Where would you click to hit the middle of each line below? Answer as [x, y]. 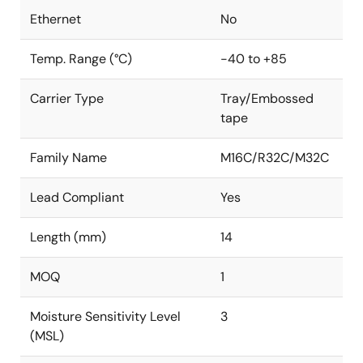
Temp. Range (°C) [81, 59]
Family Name [68, 158]
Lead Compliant [77, 197]
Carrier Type [67, 98]
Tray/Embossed [267, 98]
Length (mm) [68, 237]
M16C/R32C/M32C [275, 158]
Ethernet [56, 19]
